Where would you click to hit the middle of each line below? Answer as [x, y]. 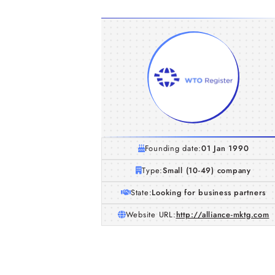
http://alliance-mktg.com [223, 215]
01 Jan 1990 [225, 148]
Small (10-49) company [207, 170]
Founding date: [173, 148]
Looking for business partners [209, 192]
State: [141, 192]
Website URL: [151, 215]
